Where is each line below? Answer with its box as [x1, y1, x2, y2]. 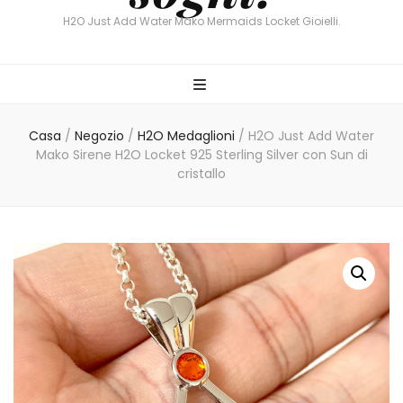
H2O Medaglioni [138, 127, 238, 145]
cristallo [177, 165, 226, 183]
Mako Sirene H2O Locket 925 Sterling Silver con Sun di [35, 146, 368, 164]
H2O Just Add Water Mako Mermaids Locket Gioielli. [62, 13, 341, 29]
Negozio [75, 127, 124, 145]
